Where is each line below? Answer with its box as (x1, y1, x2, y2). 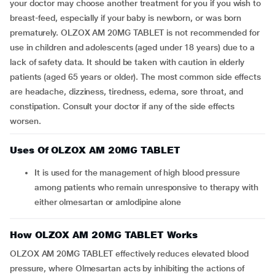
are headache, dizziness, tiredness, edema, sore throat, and (10, 87, 244, 96)
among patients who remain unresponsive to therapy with (34, 182, 258, 192)
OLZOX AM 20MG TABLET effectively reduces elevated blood (10, 249, 249, 258)
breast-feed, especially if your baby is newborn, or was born (10, 13, 242, 23)
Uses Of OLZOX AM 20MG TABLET (10, 144, 180, 156)
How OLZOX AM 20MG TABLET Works (10, 229, 198, 241)
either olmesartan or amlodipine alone (34, 197, 182, 207)
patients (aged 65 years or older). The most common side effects (10, 72, 261, 82)
